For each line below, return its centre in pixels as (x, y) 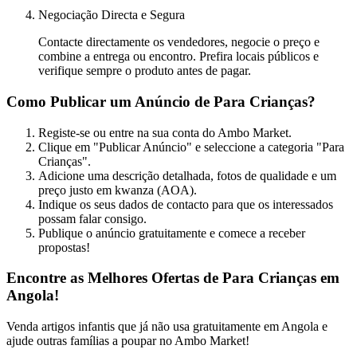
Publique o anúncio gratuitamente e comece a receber (172, 233)
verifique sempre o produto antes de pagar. (145, 71)
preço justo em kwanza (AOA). (118, 190)
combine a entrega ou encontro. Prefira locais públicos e (178, 57)
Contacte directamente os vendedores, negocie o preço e (179, 42)
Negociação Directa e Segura (112, 15)
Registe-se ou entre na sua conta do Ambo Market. (165, 132)
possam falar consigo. (92, 218)
